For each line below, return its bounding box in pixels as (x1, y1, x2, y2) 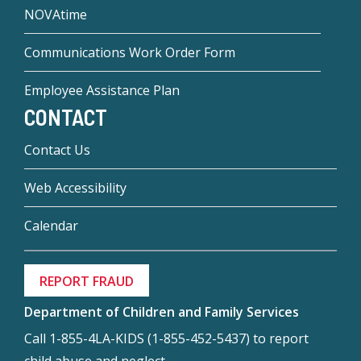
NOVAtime (24, 5, 87, 23)
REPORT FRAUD (39, 272, 135, 291)
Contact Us (24, 141, 90, 160)
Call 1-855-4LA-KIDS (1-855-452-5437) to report (24, 330, 309, 348)
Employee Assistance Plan (24, 81, 180, 99)
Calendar (24, 217, 78, 235)
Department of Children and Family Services (24, 303, 299, 322)
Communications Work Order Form (24, 43, 235, 61)
